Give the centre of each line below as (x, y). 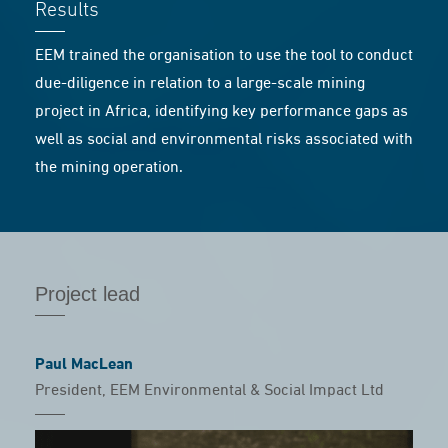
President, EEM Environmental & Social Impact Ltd (209, 390)
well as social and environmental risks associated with (224, 140)
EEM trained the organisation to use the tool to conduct (224, 56)
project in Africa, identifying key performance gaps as (221, 112)
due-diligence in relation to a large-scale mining (200, 84)
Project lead (87, 294)
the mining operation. (109, 168)
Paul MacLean (84, 364)
